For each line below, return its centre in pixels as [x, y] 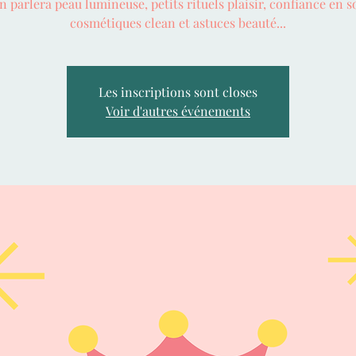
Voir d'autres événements [178, 110]
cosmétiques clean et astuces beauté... [178, 22]
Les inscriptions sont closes [178, 91]
